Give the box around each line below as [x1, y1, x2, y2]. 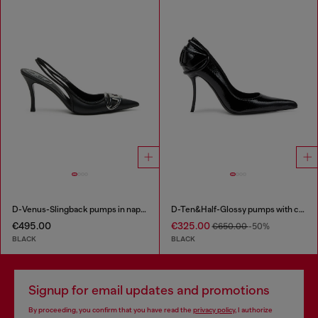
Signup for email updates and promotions [28, 283, 270, 297]
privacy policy [193, 305, 235, 314]
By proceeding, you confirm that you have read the [28, 305, 193, 314]
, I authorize [235, 305, 273, 314]
